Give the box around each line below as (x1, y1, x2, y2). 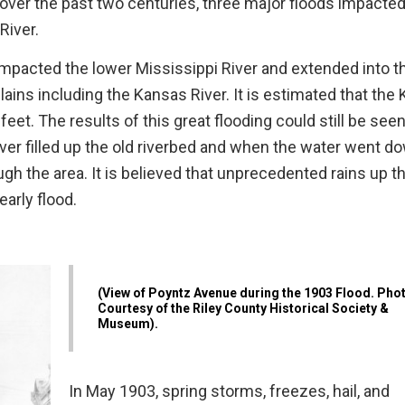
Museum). (98, 316, 158, 331)
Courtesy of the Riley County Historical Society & (98, 300, 389, 316)
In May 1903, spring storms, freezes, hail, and (69, 381, 390, 401)
